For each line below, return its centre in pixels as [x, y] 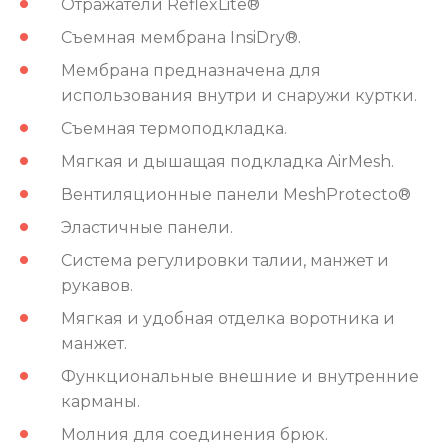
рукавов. [97, 285]
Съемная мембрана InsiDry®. [181, 37]
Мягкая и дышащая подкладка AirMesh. [227, 161]
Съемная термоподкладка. [174, 128]
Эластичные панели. [147, 227]
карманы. [100, 401]
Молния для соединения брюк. [194, 434]
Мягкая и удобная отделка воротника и [228, 318]
